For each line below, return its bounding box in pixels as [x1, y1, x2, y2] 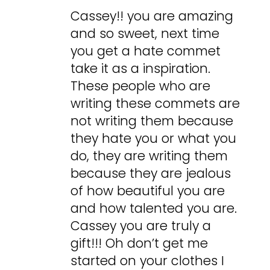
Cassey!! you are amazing [71, 7, 234, 25]
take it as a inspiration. [71, 59, 211, 77]
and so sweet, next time [71, 24, 220, 42]
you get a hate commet [71, 42, 221, 60]
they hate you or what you [71, 129, 237, 147]
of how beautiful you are [71, 181, 225, 199]
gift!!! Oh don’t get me [71, 234, 209, 252]
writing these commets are [71, 94, 240, 112]
